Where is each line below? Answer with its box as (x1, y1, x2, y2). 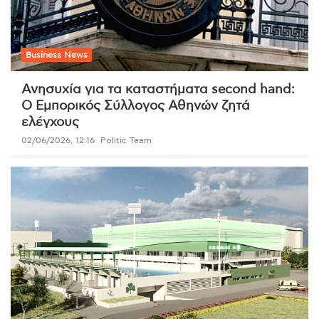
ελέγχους (21, 115, 79, 129)
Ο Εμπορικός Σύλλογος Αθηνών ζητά (21, 99, 250, 113)
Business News (26, 50, 88, 59)
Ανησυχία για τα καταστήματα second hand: (21, 83, 295, 96)
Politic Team (100, 135, 152, 145)
